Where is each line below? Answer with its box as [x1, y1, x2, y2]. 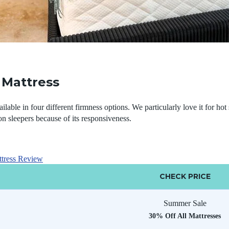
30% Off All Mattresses [149, 212, 221, 220]
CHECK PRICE [159, 172, 211, 181]
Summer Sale [163, 199, 207, 208]
